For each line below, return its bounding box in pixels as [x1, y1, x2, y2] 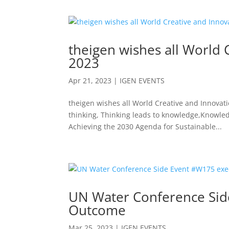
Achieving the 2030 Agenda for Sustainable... [68, 122, 222, 131]
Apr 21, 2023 [68, 76, 112, 85]
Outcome [68, 201, 126, 219]
